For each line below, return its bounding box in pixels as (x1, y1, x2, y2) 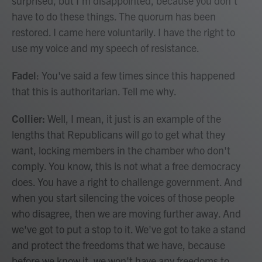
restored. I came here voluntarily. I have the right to (12, 25, 235, 39)
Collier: (12, 112, 47, 125)
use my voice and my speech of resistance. (12, 41, 199, 54)
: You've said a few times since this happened (36, 68, 235, 82)
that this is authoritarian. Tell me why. (12, 84, 177, 98)
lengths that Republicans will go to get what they (12, 127, 225, 141)
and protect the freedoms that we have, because (12, 238, 225, 251)
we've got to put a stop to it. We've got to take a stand (12, 222, 246, 236)
